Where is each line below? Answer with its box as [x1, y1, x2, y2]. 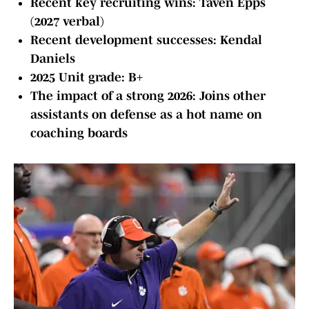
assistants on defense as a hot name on [30, 108, 262, 122]
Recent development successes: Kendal [30, 33, 262, 48]
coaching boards [30, 126, 128, 141]
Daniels [30, 52, 75, 66]
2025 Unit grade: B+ [30, 70, 143, 85]
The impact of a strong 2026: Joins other [30, 89, 266, 103]
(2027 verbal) [30, 14, 104, 29]
